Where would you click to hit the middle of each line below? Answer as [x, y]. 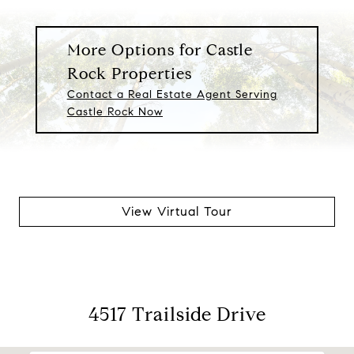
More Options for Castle [160, 50]
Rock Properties [129, 73]
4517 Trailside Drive [177, 314]
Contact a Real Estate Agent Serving [172, 94]
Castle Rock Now [115, 111]
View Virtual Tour [177, 211]
